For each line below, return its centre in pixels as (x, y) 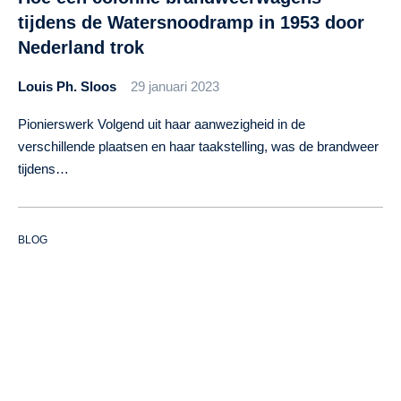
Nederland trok (81, 48)
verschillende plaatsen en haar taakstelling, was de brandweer (198, 147)
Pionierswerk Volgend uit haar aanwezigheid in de (162, 124)
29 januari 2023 (175, 87)
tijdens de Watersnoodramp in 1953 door (191, 23)
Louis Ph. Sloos (67, 87)
